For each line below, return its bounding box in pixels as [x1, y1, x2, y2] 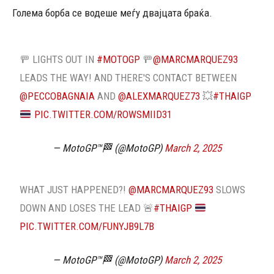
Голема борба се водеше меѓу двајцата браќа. [12, 7, 212, 19]
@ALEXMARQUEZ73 [118, 90, 201, 102]
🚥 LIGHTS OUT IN [20, 53, 97, 65]
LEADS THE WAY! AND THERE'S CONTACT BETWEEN [20, 72, 237, 84]
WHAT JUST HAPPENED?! [20, 183, 129, 196]
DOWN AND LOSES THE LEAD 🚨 [20, 202, 154, 214]
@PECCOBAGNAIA [20, 90, 95, 102]
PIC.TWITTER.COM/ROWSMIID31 [34, 108, 172, 120]
